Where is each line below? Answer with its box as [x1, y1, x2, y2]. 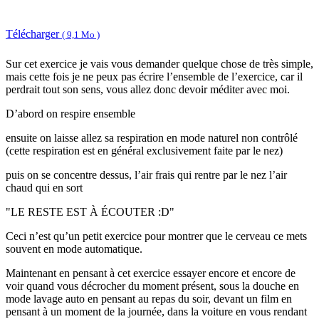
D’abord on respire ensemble [6, 108, 135, 120]
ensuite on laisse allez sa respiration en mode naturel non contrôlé [6, 132, 298, 145]
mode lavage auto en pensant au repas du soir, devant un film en [6, 293, 292, 305]
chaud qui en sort [6, 182, 83, 194]
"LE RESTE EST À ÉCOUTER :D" [6, 206, 174, 219]
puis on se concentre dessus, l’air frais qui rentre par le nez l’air [6, 169, 287, 182]
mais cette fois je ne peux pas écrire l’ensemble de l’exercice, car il [6, 70, 303, 83]
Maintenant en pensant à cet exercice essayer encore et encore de [6, 267, 296, 280]
